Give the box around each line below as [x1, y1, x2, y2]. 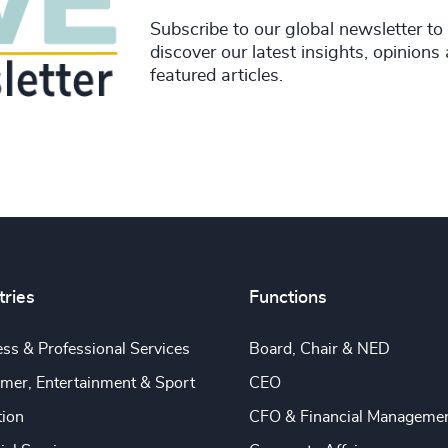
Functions [248, 289, 327, 308]
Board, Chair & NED [248, 341, 390, 358]
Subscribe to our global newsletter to [149, 21, 443, 40]
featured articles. [149, 67, 283, 86]
